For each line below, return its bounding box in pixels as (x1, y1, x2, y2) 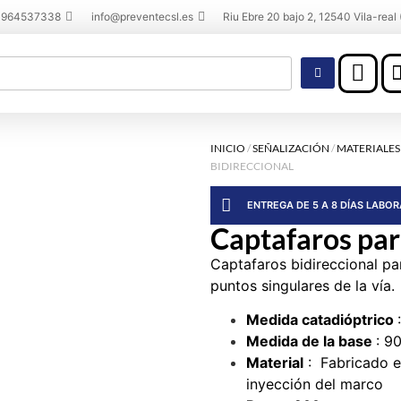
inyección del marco (245, 375, 388, 394)
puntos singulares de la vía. (209, 276, 395, 294)
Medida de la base (245, 332, 376, 351)
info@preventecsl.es (90, 10, 193, 23)
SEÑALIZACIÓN (252, 141, 329, 155)
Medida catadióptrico (245, 311, 397, 329)
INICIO (209, 141, 245, 155)
